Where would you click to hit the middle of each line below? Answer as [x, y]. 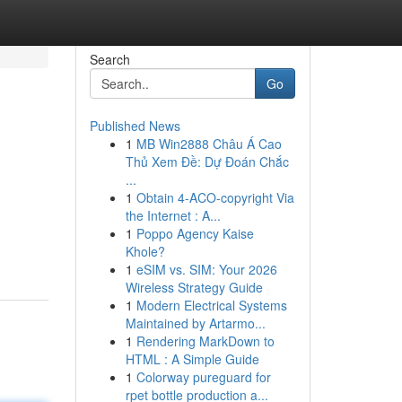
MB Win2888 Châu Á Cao [209, 144]
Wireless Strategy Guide [194, 287]
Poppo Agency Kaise [195, 233]
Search [109, 59]
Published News [135, 126]
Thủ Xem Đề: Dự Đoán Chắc [207, 162]
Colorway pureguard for [203, 377]
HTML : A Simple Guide [192, 359]
